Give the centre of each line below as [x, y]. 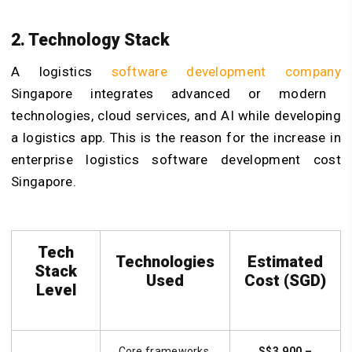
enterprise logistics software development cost [176, 159]
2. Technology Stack [90, 39]
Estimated [285, 261]
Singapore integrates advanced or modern [169, 93]
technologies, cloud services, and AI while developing [176, 115]
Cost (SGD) [285, 280]
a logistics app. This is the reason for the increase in [176, 137]
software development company [226, 71]
